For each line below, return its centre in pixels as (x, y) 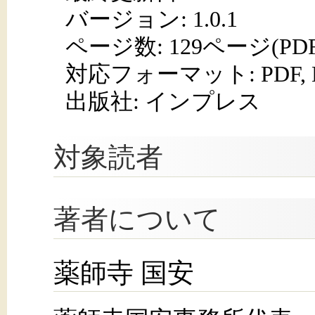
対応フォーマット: (163, 74)
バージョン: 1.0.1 (151, 19)
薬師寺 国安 (124, 273)
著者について (137, 220)
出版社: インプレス (163, 102)
